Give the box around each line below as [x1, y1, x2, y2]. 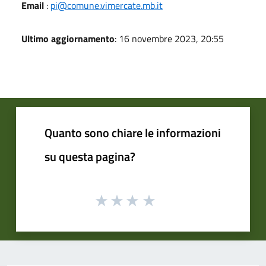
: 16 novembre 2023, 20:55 [115, 31, 224, 46]
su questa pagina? [45, 147, 135, 166]
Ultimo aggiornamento [21, 31, 115, 46]
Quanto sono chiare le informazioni [45, 123, 221, 142]
